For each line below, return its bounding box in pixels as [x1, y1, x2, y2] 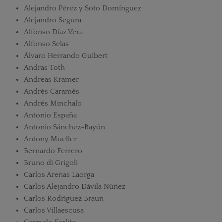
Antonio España [23, 111, 77, 119]
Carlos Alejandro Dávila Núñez [23, 182, 125, 191]
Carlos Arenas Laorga [23, 170, 94, 179]
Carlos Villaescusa [23, 206, 84, 215]
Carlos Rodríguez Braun [23, 194, 104, 203]
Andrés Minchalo [23, 99, 82, 108]
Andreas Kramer [23, 75, 79, 84]
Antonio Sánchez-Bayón [23, 123, 105, 131]
